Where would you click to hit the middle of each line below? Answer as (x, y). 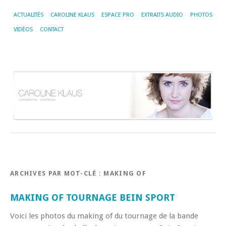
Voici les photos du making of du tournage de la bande (104, 216)
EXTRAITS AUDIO (162, 15)
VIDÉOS (23, 30)
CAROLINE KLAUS (72, 15)
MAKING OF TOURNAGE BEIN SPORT (93, 197)
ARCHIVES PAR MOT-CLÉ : (57, 173)
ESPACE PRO (118, 15)
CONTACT (52, 30)
